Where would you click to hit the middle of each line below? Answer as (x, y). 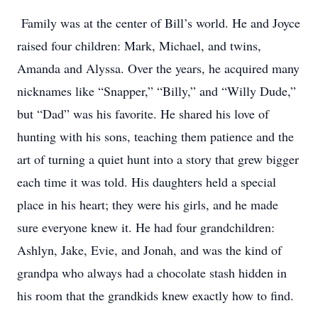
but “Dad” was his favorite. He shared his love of (143, 114)
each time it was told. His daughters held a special (147, 182)
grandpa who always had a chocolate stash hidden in (152, 273)
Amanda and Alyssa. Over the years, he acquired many (158, 68)
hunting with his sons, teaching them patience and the (155, 136)
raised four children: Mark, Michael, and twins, (139, 45)
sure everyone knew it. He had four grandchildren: (146, 227)
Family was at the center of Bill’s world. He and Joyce (159, 23)
